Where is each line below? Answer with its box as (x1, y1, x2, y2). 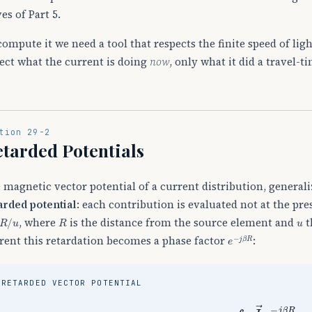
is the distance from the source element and (66, 215, 297, 231)
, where (18, 215, 58, 231)
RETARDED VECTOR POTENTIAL (1, 277, 143, 288)
